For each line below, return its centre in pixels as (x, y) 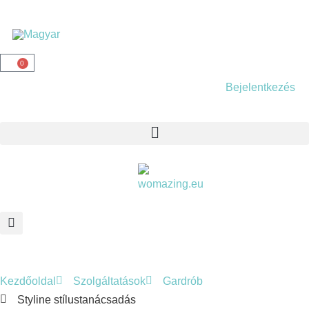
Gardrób (183, 281)
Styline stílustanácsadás (77, 299)
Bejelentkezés (260, 87)
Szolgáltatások (109, 281)
